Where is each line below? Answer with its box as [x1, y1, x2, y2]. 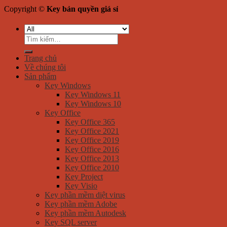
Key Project [65, 172, 103, 181]
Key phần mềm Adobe [45, 200, 117, 209]
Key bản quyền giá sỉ [47, 5, 118, 14]
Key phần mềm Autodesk [45, 209, 126, 218]
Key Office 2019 [65, 136, 119, 145]
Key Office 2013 [65, 154, 119, 163]
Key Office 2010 [65, 163, 119, 172]
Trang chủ [24, 54, 57, 63]
